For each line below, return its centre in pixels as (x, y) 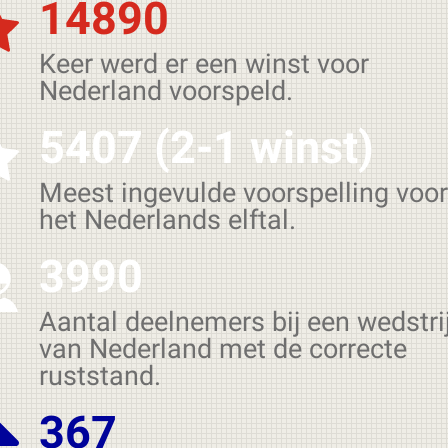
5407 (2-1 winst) (206, 147)
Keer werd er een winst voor (204, 64)
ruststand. (100, 376)
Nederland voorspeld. (166, 91)
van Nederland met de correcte (223, 349)
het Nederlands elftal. (167, 220)
